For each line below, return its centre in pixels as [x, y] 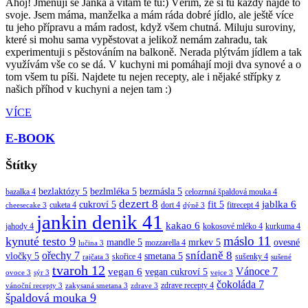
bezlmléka [111, 191]
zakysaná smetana [95, 285]
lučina [89, 243]
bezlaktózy [60, 191]
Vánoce [254, 271]
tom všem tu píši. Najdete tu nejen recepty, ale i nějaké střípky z [143, 76]
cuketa [61, 205]
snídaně [206, 255]
